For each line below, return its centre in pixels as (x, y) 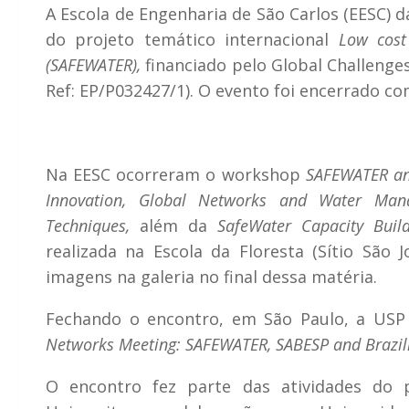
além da (174, 225)
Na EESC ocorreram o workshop (176, 174)
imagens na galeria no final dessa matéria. (211, 276)
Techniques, (88, 225)
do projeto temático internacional (192, 39)
